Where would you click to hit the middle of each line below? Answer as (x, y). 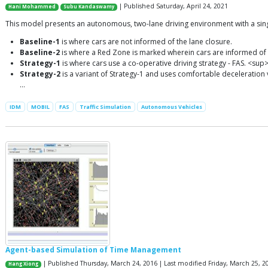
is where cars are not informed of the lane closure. (146, 42)
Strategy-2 (40, 74)
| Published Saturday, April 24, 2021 (173, 6)
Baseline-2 (40, 53)
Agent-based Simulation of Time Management (93, 250)
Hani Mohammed (32, 7)
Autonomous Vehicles (171, 107)
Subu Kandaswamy (89, 7)
